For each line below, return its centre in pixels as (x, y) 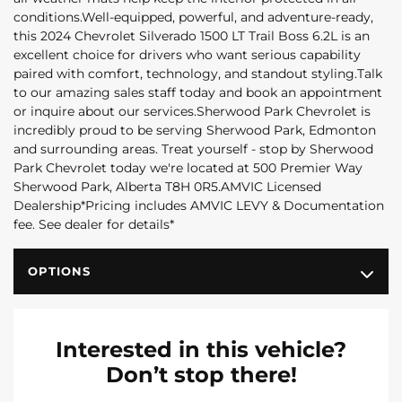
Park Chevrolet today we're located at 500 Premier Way (188, 168)
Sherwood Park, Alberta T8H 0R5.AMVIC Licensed (167, 187)
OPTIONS (59, 271)
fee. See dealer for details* (94, 225)
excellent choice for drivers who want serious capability (187, 55)
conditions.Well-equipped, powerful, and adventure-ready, (193, 17)
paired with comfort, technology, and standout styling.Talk (198, 74)
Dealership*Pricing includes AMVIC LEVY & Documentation (199, 206)
